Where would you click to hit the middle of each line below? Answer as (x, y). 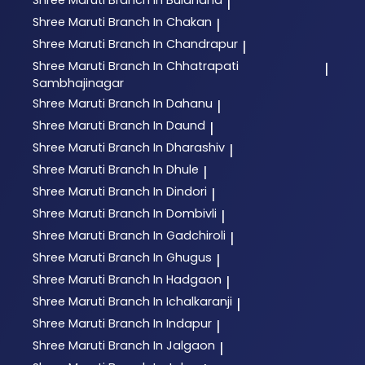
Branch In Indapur (160, 324)
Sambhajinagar (78, 83)
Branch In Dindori (158, 192)
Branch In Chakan (160, 22)
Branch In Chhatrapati (174, 66)
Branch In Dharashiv (167, 148)
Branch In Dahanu (161, 104)
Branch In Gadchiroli (167, 236)
